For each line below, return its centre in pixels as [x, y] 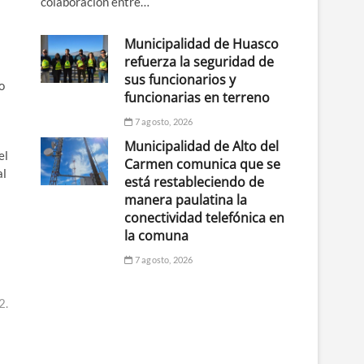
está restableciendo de [195, 182]
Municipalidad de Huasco [202, 43]
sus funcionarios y [180, 79]
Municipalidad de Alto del [202, 146]
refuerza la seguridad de [199, 61]
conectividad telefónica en [205, 217]
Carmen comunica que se [203, 164]
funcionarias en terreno [197, 97]
